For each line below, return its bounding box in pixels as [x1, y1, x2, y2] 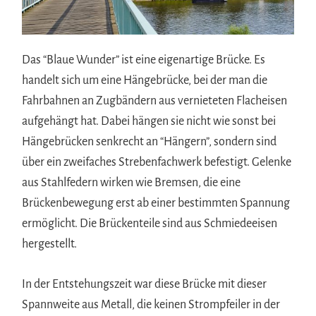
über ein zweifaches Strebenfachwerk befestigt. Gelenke [22, 155, 292, 169]
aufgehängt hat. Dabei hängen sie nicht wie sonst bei [22, 114, 276, 128]
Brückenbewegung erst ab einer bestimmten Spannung [22, 196, 291, 209]
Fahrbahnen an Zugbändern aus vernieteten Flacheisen [22, 94, 288, 107]
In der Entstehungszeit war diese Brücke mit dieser [22, 277, 267, 291]
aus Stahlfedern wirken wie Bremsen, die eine [22, 176, 241, 189]
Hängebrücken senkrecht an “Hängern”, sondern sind [22, 135, 277, 148]
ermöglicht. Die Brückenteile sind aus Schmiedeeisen [22, 217, 278, 230]
